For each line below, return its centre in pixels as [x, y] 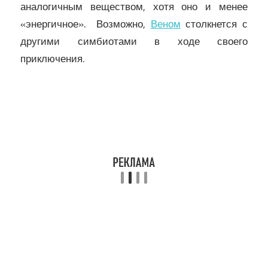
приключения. [55, 59]
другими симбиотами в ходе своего [134, 42]
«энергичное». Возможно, [86, 24]
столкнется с [214, 24]
